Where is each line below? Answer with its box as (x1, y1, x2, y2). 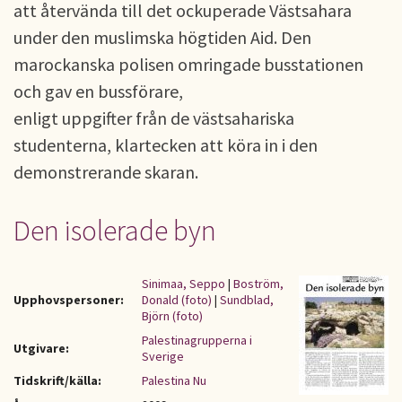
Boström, (233, 275, 284, 292)
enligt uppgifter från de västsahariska (13, 107, 294, 129)
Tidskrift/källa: (13, 372, 101, 389)
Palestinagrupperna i (142, 332, 252, 348)
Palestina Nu (142, 372, 206, 389)
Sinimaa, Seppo (142, 275, 225, 292)
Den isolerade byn (13, 213, 216, 249)
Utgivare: (13, 340, 69, 356)
